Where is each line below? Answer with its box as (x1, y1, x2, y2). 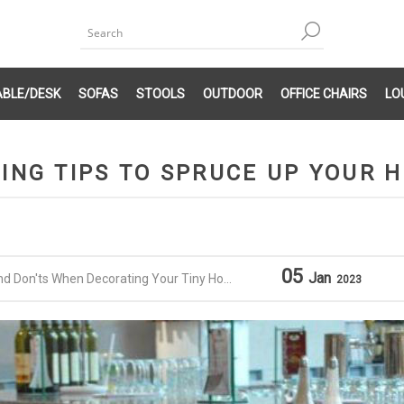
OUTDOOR (203, 87, 262, 101)
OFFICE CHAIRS (280, 87, 367, 101)
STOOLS (136, 87, 185, 101)
